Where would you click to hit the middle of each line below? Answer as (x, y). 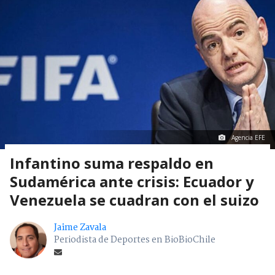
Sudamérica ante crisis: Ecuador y (132, 182)
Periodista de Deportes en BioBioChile (135, 240)
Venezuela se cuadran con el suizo (134, 200)
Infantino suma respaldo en (112, 163)
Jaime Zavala (80, 228)
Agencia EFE (248, 138)
